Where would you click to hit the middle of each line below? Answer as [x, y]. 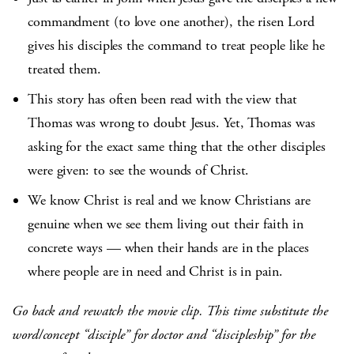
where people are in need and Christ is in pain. [155, 272]
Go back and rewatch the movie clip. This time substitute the [170, 311]
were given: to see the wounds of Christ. [139, 171]
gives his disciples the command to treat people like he [177, 46]
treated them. [64, 70]
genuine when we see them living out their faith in [166, 224]
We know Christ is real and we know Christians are [169, 201]
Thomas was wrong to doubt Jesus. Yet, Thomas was [171, 123]
